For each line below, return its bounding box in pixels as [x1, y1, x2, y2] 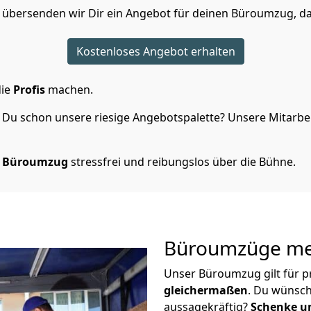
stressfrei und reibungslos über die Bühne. [68, 154, 296, 169]
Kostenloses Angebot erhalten [76, 44, 235, 59]
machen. [45, 82, 93, 97]
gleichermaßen [164, 283, 248, 298]
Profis [13, 82, 45, 97]
